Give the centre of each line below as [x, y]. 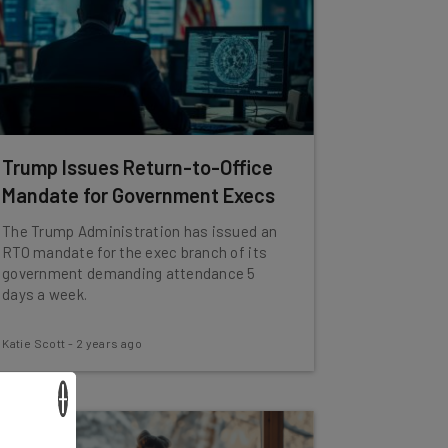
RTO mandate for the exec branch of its [135, 252]
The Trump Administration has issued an [140, 231]
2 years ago [109, 343]
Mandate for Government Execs [139, 195]
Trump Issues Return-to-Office [138, 167]
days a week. [45, 294]
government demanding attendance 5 [129, 273]
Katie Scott [34, 343]
